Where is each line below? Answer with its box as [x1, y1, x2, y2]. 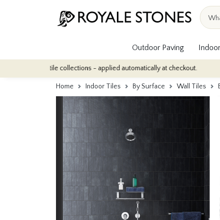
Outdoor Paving [132, 43, 185, 52]
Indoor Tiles [85, 82, 121, 91]
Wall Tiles [177, 82, 206, 91]
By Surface [133, 82, 165, 91]
